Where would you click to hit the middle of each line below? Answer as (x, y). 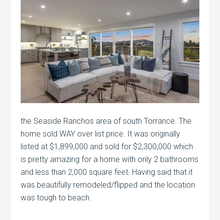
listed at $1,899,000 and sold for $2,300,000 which (107, 147)
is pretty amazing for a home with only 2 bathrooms (110, 160)
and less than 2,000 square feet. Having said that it (107, 172)
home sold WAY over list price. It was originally (101, 134)
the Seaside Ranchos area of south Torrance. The (106, 121)
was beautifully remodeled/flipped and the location (108, 185)
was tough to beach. (56, 198)
